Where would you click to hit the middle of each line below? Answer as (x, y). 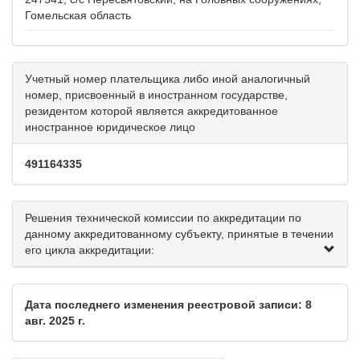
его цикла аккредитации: (90, 250)
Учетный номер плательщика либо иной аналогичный (168, 79)
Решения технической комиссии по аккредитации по (163, 218)
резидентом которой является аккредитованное (151, 111)
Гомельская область (78, 16)
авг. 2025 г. (55, 321)
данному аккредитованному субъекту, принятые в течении (179, 234)
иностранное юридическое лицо (110, 127)
